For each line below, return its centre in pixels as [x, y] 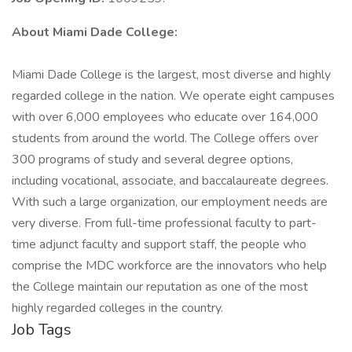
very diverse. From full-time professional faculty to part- [164, 223]
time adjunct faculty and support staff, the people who [159, 244]
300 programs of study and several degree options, [152, 159]
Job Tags [42, 330]
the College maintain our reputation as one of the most [160, 287]
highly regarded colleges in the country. [117, 308]
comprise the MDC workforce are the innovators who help [169, 266]
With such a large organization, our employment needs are [170, 202]
